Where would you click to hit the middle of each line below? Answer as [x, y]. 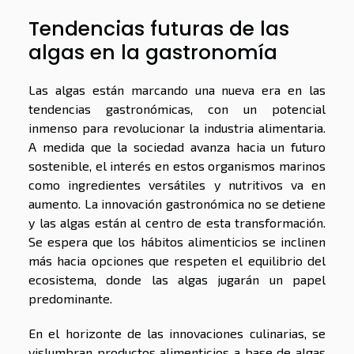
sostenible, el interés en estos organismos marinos [177, 166]
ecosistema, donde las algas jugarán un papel [177, 280]
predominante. [70, 299]
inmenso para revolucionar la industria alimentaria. [177, 128]
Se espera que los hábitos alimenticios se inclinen [177, 242]
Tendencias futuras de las [159, 29]
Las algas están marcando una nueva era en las [177, 90]
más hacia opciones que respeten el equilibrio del [177, 261]
